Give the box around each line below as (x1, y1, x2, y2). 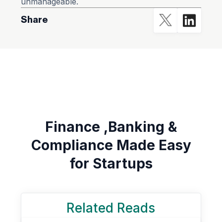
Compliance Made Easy (31, 136, 191, 154)
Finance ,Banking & (45, 118, 177, 135)
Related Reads (66, 200, 156, 216)
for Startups (69, 155, 153, 172)
